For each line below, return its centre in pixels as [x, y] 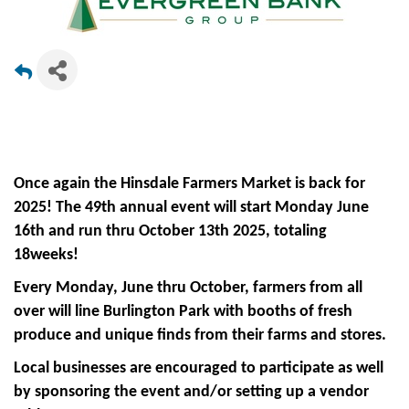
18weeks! [48, 255]
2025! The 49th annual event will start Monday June [191, 208]
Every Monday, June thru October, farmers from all [188, 288]
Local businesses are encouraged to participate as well [199, 368]
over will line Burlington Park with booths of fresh [183, 312]
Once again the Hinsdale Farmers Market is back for [189, 184]
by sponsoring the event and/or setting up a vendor [191, 392]
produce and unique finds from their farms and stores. [200, 336]
